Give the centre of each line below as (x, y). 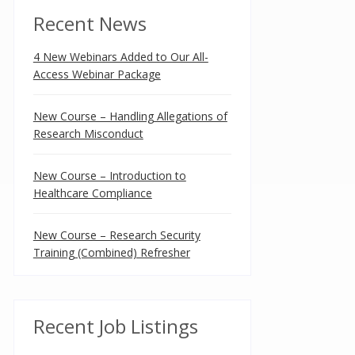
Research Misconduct (88, 134)
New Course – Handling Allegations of (130, 116)
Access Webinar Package (97, 74)
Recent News (90, 23)
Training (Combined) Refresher (111, 252)
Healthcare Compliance (92, 193)
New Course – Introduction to (109, 176)
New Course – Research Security (116, 235)
